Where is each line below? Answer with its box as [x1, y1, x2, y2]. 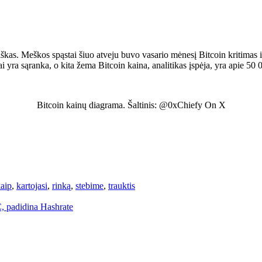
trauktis [108, 180, 135, 191]
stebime [75, 180, 104, 191]
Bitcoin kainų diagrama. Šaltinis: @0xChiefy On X [36, 99, 226, 110]
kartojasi [16, 180, 47, 191]
